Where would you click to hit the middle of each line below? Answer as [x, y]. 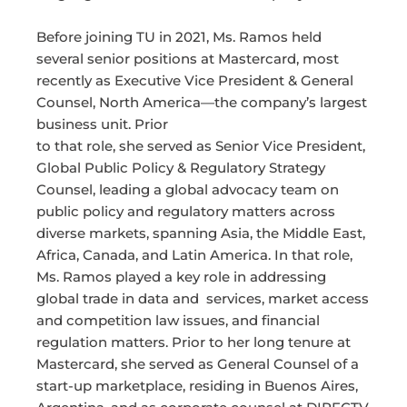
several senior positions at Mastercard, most [188, 59]
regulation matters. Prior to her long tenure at [194, 342]
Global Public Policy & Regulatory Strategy [181, 168]
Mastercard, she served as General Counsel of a [198, 364]
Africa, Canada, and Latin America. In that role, [194, 255]
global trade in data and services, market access [203, 299]
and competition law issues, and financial [178, 321]
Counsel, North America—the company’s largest [202, 103]
